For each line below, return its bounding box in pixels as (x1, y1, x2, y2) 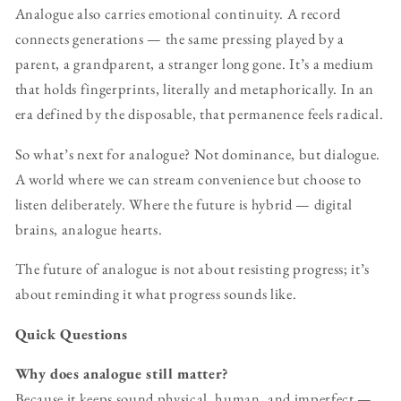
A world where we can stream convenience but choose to (14, 168, 362, 189)
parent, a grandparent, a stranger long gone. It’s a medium (14, 54, 374, 74)
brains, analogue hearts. (14, 218, 163, 239)
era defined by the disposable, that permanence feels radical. (14, 104, 384, 124)
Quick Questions (14, 323, 128, 344)
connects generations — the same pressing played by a (14, 29, 345, 49)
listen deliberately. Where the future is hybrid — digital (14, 193, 354, 214)
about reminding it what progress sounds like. (14, 284, 297, 304)
